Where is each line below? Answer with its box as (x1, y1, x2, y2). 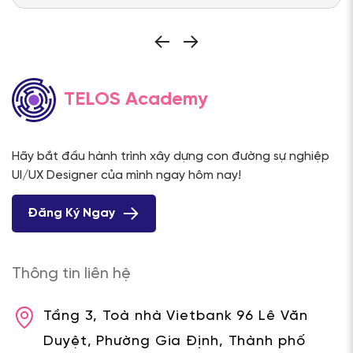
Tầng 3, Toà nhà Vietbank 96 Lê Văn (43, 309, 308, 325)
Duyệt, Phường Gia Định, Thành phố (43, 334, 306, 350)
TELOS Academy (64, 90, 208, 110)
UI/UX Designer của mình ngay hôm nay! (12, 169, 241, 183)
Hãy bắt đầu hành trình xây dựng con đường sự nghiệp (12, 150, 329, 164)
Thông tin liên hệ (12, 266, 131, 283)
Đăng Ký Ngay (28, 206, 115, 221)
